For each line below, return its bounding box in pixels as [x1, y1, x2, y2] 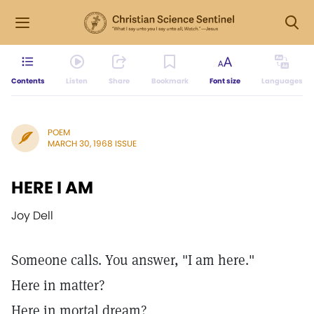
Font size [209, 76, 240, 86]
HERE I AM [11, 176, 93, 199]
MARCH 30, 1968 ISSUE [48, 137, 137, 149]
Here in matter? [11, 276, 105, 294]
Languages [261, 76, 303, 86]
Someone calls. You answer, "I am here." [11, 251, 254, 269]
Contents [11, 76, 45, 86]
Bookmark [151, 76, 189, 86]
